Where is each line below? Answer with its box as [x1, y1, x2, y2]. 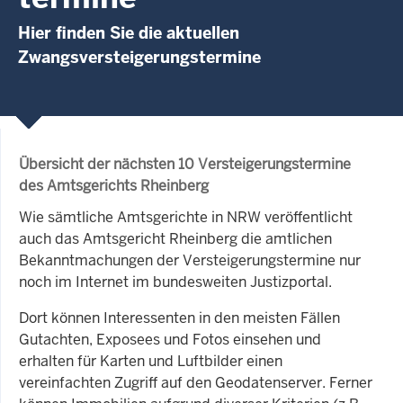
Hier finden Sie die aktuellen [18, 22, 239, 43]
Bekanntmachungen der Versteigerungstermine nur [19, 250, 361, 270]
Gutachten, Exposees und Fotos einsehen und [19, 329, 321, 349]
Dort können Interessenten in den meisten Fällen [19, 308, 340, 327]
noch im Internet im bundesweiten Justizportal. [19, 272, 332, 291]
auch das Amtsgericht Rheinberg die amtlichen [19, 228, 332, 248]
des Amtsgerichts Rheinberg [19, 175, 209, 195]
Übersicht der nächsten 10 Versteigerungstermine [19, 154, 351, 174]
